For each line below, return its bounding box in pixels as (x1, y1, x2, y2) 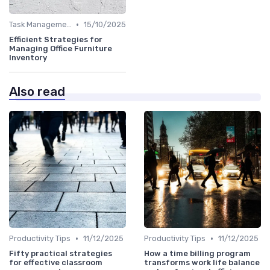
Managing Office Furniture (9, 44, 112, 54)
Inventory (9, 53, 47, 63)
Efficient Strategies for (9, 35, 102, 45)
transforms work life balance (144, 258, 260, 268)
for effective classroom (9, 258, 102, 268)
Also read (9, 84, 65, 99)
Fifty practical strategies (9, 249, 112, 259)
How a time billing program (144, 249, 251, 259)
